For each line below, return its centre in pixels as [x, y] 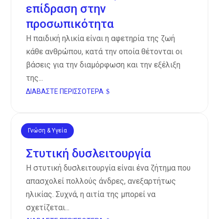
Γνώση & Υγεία [48, 131]
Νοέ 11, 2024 [46, 135]
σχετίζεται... [48, 208]
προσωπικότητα [70, 24]
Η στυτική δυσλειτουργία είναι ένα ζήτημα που [109, 168]
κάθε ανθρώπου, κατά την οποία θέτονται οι [104, 52]
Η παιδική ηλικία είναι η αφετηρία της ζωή [101, 39]
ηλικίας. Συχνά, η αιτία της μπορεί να [91, 195]
